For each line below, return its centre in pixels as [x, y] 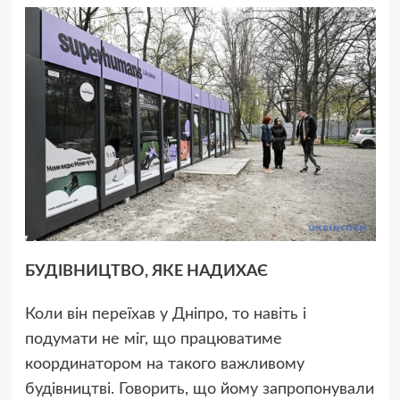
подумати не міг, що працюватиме [153, 340]
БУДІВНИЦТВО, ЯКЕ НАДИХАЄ [146, 272]
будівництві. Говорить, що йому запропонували [199, 390]
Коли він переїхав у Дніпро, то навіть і [165, 315]
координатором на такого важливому [164, 365]
